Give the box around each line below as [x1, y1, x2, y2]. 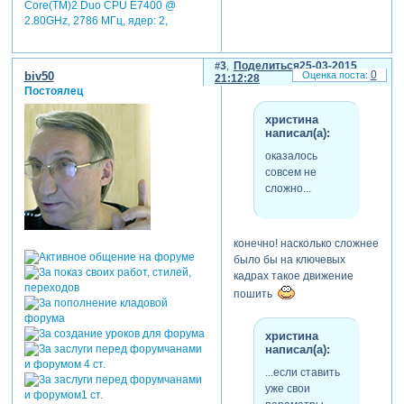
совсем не [264, 166, 317, 179]
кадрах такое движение [233, 269, 353, 282]
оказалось [264, 150, 317, 163]
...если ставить [264, 366, 340, 380]
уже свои [264, 382, 310, 396]
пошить [233, 287, 278, 300]
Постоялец [23, 85, 83, 98]
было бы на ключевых [233, 252, 345, 266]
